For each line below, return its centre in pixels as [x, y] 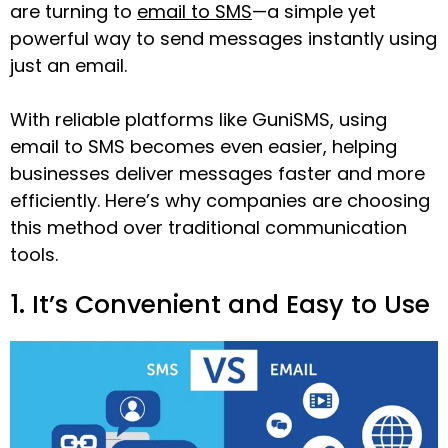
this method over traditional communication [208, 227]
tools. [34, 254]
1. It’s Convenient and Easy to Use [220, 304]
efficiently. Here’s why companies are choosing [220, 200]
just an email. [68, 65]
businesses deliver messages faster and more [217, 173]
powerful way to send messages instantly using [223, 38]
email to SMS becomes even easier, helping [203, 146]
